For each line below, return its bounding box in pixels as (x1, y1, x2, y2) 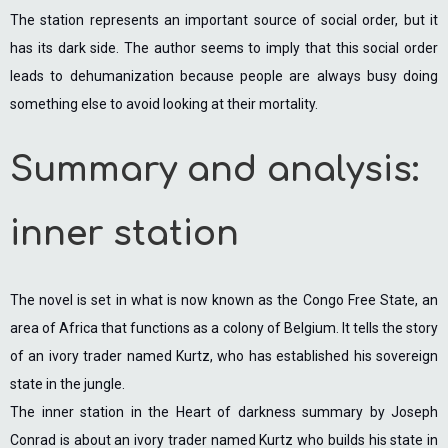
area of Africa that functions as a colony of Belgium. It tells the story (10, 320, 438, 336)
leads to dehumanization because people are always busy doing (10, 68, 438, 84)
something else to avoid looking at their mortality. (10, 96, 318, 112)
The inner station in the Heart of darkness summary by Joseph (10, 404, 438, 420)
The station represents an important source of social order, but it (10, 12, 438, 28)
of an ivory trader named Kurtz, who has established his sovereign (10, 348, 438, 364)
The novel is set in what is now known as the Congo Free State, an (10, 292, 438, 308)
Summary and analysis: (10, 151, 419, 189)
